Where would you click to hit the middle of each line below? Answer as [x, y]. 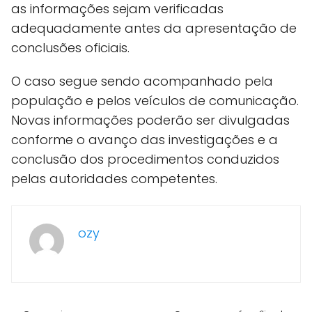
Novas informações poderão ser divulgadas [150, 120]
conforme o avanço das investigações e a [145, 140]
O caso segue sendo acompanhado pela [142, 81]
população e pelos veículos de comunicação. [155, 101]
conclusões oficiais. [70, 48]
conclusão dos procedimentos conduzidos [145, 159]
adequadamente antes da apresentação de [154, 28]
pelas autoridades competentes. [114, 179]
